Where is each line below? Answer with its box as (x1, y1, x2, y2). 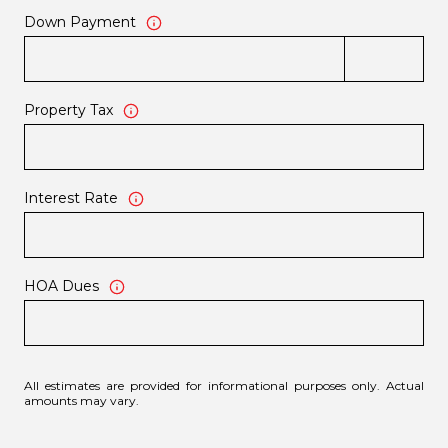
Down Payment (24, 13, 136, 32)
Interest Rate (24, 189, 118, 208)
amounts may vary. (24, 392, 139, 408)
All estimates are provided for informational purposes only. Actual (24, 377, 424, 393)
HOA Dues (24, 277, 99, 296)
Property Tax (24, 101, 113, 120)
